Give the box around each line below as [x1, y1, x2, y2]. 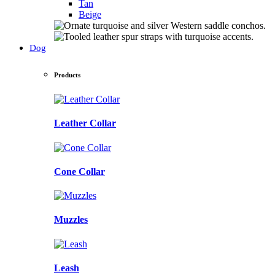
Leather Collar [54, 118, 116, 129]
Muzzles [54, 214, 88, 225]
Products [54, 71, 80, 79]
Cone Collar [54, 166, 105, 177]
